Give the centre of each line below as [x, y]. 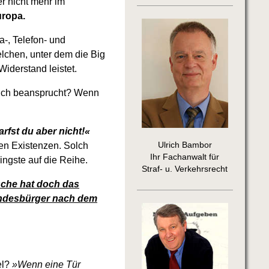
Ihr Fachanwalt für [185, 157]
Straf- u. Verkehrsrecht [185, 169]
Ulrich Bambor [185, 145]
